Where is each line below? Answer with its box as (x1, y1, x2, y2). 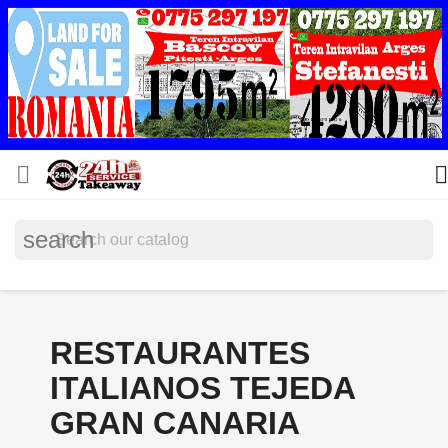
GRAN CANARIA (50, 405, 300, 441)
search (23, 226, 94, 253)
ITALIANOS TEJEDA (50, 370, 355, 406)
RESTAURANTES (50, 335, 310, 371)
